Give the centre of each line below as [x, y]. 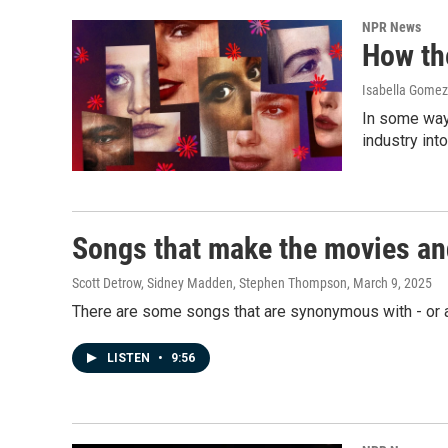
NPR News [391, 27]
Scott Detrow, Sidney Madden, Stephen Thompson [209, 282]
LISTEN [130, 357]
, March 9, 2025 [389, 282]
